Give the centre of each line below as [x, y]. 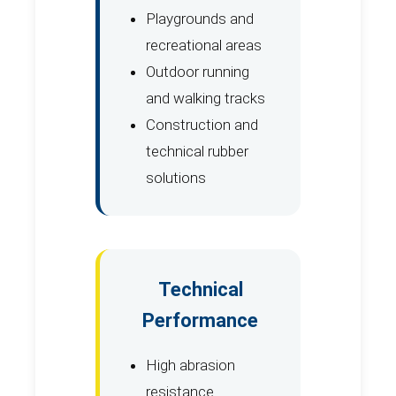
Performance [200, 320]
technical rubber [197, 151]
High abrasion [190, 365]
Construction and [202, 124]
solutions [176, 177]
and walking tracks [206, 98]
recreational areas [204, 45]
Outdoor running [198, 71]
